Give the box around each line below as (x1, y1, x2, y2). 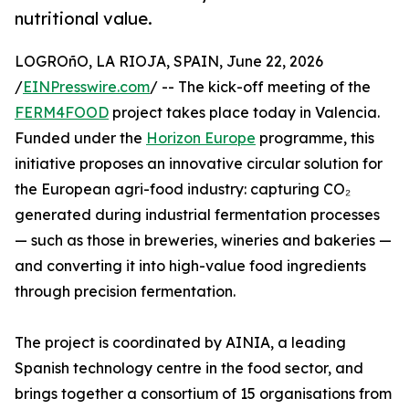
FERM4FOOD (15, 103, 109, 122)
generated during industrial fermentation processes (15, 205, 380, 225)
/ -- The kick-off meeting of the (150, 78, 371, 97)
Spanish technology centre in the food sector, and (15, 359, 363, 378)
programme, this (256, 129, 374, 148)
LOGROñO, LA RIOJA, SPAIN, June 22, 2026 (15, 52, 323, 71)
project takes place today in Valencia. (109, 103, 380, 122)
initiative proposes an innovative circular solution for (15, 154, 383, 173)
